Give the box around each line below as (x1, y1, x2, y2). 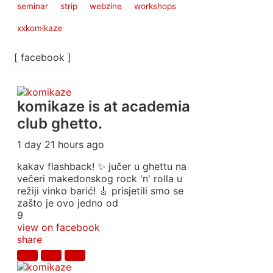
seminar (17, 1, 48, 11)
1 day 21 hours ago (17, 138, 104, 151)
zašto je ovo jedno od (17, 197, 118, 209)
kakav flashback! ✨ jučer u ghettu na (17, 160, 186, 172)
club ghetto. (17, 115, 102, 132)
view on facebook (17, 221, 100, 233)
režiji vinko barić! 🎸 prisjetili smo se (17, 185, 183, 197)
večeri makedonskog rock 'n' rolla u (17, 172, 182, 185)
